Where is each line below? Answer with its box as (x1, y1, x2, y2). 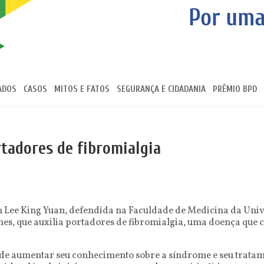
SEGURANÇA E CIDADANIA (117, 84, 206, 94)
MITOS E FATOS (54, 84, 110, 94)
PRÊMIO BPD (213, 84, 257, 94)
